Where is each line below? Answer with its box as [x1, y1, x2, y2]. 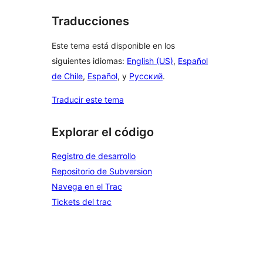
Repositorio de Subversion [52, 166, 152, 177]
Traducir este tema [52, 94, 124, 104]
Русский [129, 70, 163, 81]
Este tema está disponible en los [52, 40, 175, 50]
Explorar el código [52, 124, 154, 139]
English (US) [127, 55, 173, 66]
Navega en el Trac [52, 181, 122, 192]
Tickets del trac [52, 197, 112, 207]
